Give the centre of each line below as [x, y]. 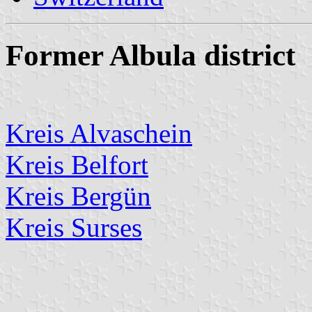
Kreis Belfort [77, 164]
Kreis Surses [74, 227]
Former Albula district [150, 55]
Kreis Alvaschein [99, 133]
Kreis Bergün [78, 196]
